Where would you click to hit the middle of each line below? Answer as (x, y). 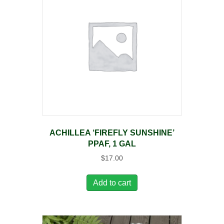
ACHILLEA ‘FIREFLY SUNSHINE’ (112, 133)
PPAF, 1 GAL (112, 144)
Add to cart (112, 182)
